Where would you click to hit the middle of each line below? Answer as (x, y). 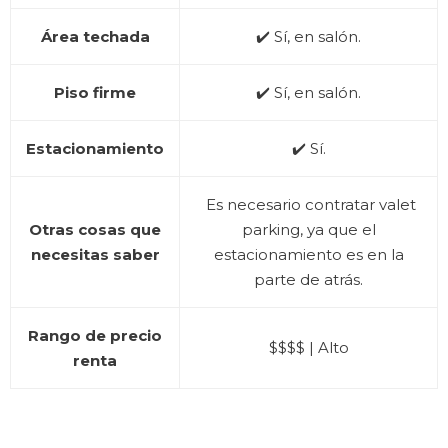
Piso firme (95, 92)
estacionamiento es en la (308, 254)
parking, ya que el (308, 229)
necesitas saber (95, 254)
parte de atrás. (308, 279)
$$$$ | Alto (308, 347)
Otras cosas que (95, 229)
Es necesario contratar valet (308, 204)
